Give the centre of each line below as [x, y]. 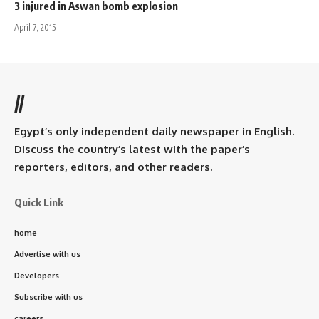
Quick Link [39, 202]
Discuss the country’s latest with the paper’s [132, 149]
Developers [37, 275]
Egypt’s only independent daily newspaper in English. [154, 131]
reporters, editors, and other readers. [113, 167]
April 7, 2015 [35, 27]
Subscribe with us [48, 297]
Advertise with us [47, 254]
